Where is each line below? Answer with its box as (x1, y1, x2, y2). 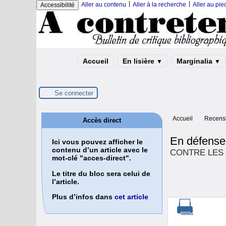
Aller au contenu (81, 1, 126, 8)
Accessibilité (40, 2, 75, 9)
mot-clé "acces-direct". (52, 154, 131, 162)
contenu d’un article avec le (52, 146, 148, 154)
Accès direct (83, 117, 121, 124)
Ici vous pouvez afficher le (52, 138, 143, 146)
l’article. (52, 177, 79, 186)
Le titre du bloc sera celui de (52, 169, 150, 178)
